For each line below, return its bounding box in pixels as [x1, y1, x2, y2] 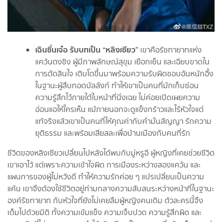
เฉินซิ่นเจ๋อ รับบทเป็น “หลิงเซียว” [35, 43, 138, 56]
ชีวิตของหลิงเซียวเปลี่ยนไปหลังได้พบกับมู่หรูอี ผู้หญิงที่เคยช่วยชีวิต [7, 147, 215, 159]
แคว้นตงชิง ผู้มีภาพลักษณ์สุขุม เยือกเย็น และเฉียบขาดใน [35, 55, 210, 67]
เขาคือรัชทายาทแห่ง [138, 44, 202, 55]
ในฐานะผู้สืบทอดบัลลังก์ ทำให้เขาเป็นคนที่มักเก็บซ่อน [35, 79, 199, 91]
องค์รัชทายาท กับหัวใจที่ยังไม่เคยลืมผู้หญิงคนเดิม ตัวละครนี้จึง [7, 194, 203, 206]
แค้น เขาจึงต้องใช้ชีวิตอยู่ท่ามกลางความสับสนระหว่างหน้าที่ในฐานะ [7, 182, 214, 194]
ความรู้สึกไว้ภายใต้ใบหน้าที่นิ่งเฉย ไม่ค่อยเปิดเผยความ [35, 91, 200, 103]
